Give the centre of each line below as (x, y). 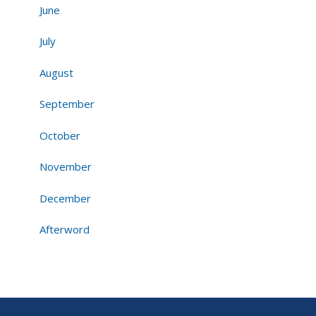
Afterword (65, 230)
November (66, 167)
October (60, 135)
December (66, 198)
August (57, 72)
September (67, 104)
